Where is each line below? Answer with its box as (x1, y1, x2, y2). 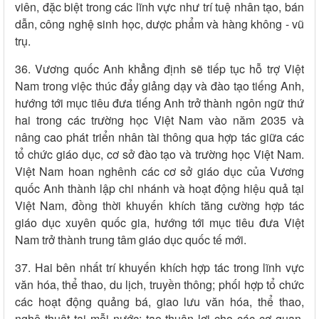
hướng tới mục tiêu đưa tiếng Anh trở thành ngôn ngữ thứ (15, 95, 304, 112)
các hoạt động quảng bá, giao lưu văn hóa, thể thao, (15, 293, 304, 310)
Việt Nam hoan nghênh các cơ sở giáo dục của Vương (15, 163, 304, 180)
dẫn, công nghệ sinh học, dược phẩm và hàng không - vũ (15, 16, 304, 33)
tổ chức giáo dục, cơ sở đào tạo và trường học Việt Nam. (15, 146, 304, 163)
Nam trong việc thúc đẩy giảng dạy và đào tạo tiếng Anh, (15, 78, 304, 95)
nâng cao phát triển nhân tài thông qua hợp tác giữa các (15, 129, 304, 146)
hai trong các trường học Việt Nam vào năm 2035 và (15, 112, 304, 129)
